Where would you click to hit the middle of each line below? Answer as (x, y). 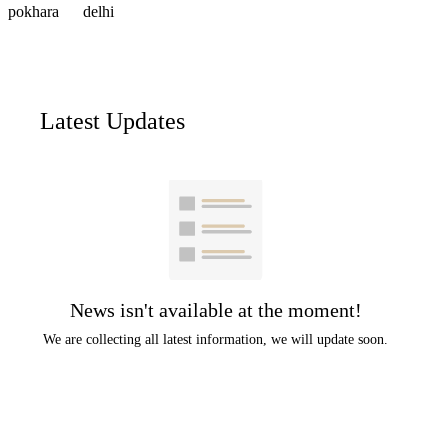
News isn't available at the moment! (215, 310)
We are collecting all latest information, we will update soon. (216, 340)
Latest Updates (112, 121)
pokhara (35, 12)
